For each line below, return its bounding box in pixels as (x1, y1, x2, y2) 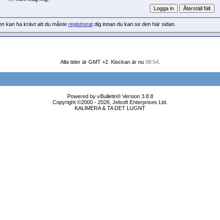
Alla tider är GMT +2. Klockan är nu (60, 59, 145, 65)
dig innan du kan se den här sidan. (92, 21, 176, 27)
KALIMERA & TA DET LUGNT (75, 105, 145, 111)
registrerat (68, 21, 93, 27)
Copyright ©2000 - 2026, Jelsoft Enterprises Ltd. (53, 99, 167, 105)
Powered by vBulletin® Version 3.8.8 (67, 93, 153, 99)
